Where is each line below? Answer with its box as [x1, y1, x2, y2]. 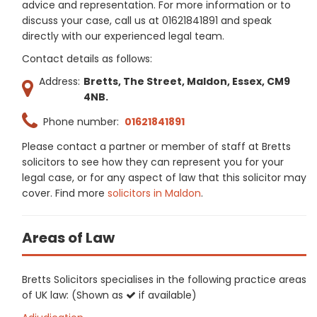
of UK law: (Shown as [22, 288, 126, 302]
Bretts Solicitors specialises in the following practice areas [22, 272, 306, 287]
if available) [136, 288, 197, 302]
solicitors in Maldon [108, 186, 201, 200]
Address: [33, 74, 80, 88]
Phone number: [38, 115, 125, 129]
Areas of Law [22, 228, 115, 248]
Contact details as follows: [22, 52, 152, 66]
